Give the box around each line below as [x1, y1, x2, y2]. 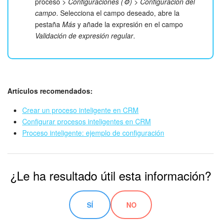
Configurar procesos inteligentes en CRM [22, 116, 151, 127]
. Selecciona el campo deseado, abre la [56, 8, 180, 18]
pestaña [35, 19, 62, 30]
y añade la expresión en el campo [75, 19, 183, 30]
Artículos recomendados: [7, 86, 93, 96]
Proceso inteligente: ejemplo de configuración [22, 128, 164, 138]
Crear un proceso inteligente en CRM [22, 105, 139, 115]
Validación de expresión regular [35, 31, 133, 41]
